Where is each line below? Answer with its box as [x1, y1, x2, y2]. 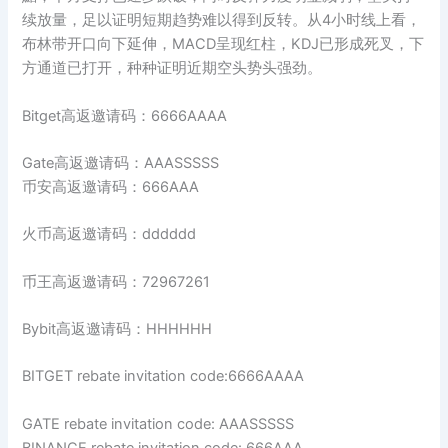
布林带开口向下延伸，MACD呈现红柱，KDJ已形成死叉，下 [22, 35, 425, 54]
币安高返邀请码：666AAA [22, 178, 200, 197]
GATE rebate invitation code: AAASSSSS [22, 414, 295, 433]
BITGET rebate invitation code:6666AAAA [22, 367, 305, 386]
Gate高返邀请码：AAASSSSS [22, 154, 220, 173]
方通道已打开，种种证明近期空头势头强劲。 [22, 59, 323, 78]
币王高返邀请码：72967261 [22, 272, 211, 291]
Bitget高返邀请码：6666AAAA [22, 106, 228, 125]
